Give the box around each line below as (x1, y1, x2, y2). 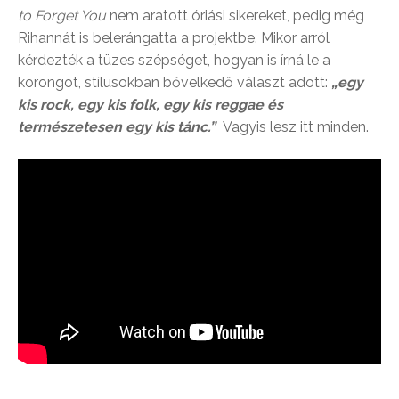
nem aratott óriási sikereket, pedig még (106, 7, 364, 25)
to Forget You (18, 7, 106, 25)
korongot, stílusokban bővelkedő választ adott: (18, 74, 328, 92)
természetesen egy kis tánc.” (18, 118, 216, 136)
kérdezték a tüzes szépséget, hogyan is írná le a (18, 52, 330, 69)
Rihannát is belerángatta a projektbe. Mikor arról (18, 29, 330, 47)
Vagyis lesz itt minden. (223, 118, 369, 136)
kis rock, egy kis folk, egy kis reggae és (18, 96, 283, 114)
